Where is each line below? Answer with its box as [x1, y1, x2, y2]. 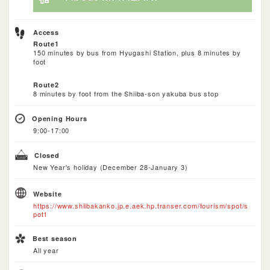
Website [33, 189, 62, 198]
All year [33, 245, 59, 255]
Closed [34, 150, 60, 160]
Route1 [33, 39, 59, 48]
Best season [33, 233, 78, 243]
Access [33, 27, 59, 37]
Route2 [33, 80, 59, 89]
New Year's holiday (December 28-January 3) [33, 162, 188, 172]
